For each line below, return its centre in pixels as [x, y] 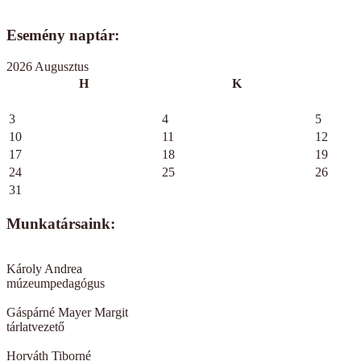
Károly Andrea [44, 269]
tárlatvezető [35, 327]
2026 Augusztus [48, 66]
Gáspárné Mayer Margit [67, 313]
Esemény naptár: [63, 35]
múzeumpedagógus [56, 284]
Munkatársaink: [61, 223]
